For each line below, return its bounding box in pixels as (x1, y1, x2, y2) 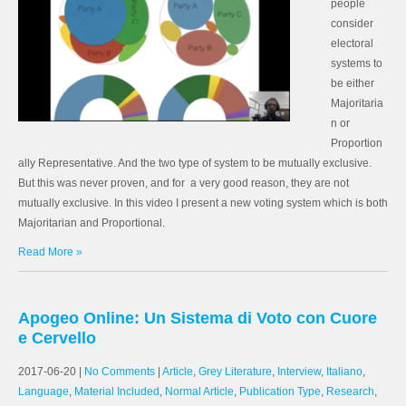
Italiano (326, 365, 362, 378)
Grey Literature (198, 365, 272, 378)
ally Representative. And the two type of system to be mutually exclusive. (18, 157, 372, 169)
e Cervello (18, 329, 96, 347)
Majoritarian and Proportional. (18, 217, 165, 229)
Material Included (74, 385, 159, 398)
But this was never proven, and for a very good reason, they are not (18, 177, 349, 189)
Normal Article (165, 385, 234, 398)
